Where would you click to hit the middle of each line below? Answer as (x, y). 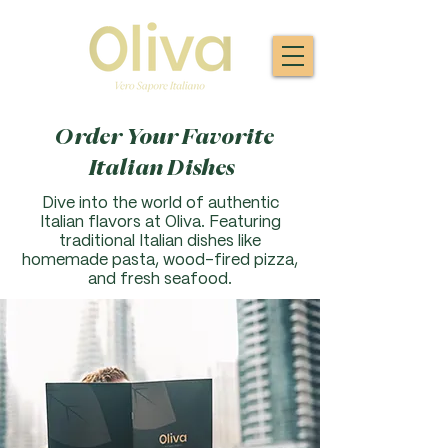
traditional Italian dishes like (160, 241)
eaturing (249, 222)
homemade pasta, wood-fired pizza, (160, 260)
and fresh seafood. (160, 279)
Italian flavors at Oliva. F (129, 222)
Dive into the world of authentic (160, 203)
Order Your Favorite (164, 136)
